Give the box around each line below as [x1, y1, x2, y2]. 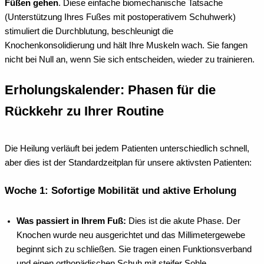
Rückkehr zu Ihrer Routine [5, 104, 164, 119]
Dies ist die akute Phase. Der [126, 216, 240, 226]
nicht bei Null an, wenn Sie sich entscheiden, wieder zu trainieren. [5, 55, 255, 65]
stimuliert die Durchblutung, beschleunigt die [5, 27, 173, 37]
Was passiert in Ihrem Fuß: [16, 216, 126, 226]
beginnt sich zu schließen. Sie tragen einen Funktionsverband [16, 245, 252, 255]
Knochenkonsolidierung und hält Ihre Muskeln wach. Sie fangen [5, 41, 247, 51]
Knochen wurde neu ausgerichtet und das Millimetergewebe [16, 230, 245, 240]
